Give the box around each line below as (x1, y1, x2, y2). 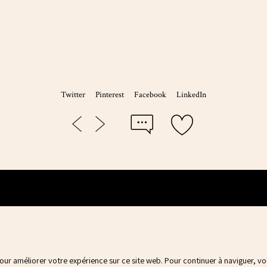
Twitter (60, 89, 85, 101)
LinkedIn (176, 89, 207, 101)
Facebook (134, 89, 167, 101)
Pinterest (95, 89, 124, 101)
